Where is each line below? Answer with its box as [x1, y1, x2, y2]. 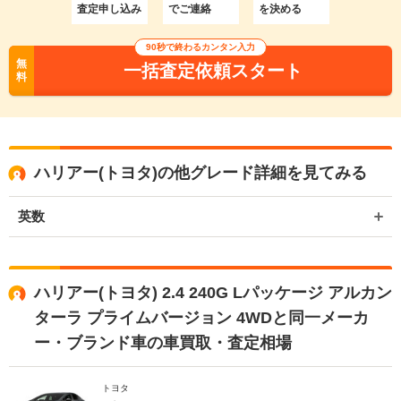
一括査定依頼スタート [124, 60, 303, 81]
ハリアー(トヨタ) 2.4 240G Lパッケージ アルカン [34, 283, 392, 302]
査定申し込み [77, 2, 141, 15]
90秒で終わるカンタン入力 [146, 41, 255, 52]
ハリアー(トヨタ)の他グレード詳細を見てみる [34, 163, 367, 182]
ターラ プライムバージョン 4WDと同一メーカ [34, 308, 369, 327]
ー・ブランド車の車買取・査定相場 [34, 333, 292, 352]
